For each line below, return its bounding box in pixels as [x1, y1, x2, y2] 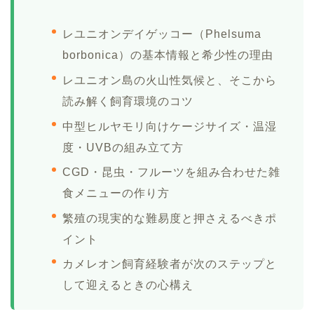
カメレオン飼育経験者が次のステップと [62, 258, 277, 271]
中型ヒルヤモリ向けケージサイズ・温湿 [62, 120, 277, 132]
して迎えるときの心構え [62, 279, 193, 292]
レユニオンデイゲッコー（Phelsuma [62, 28, 261, 41]
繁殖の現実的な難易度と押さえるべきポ [62, 212, 277, 224]
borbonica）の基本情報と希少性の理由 [62, 49, 273, 62]
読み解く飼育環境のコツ [62, 95, 193, 107]
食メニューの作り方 [62, 187, 170, 200]
